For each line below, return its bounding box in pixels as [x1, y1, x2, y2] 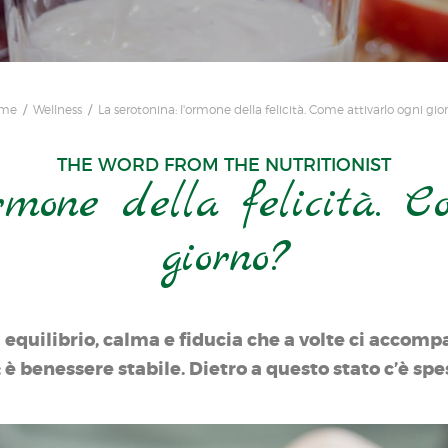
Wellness [33, 102, 82, 117]
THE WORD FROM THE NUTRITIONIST [57, 154, 391, 176]
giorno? [159, 229, 289, 288]
